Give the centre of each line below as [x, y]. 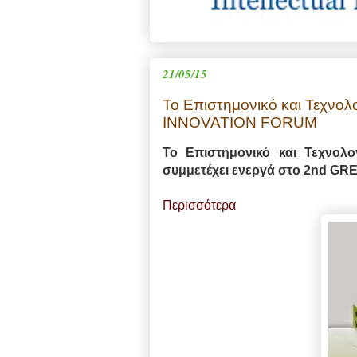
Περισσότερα [199, 206]
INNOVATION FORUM [240, 123]
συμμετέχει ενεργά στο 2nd [246, 171]
